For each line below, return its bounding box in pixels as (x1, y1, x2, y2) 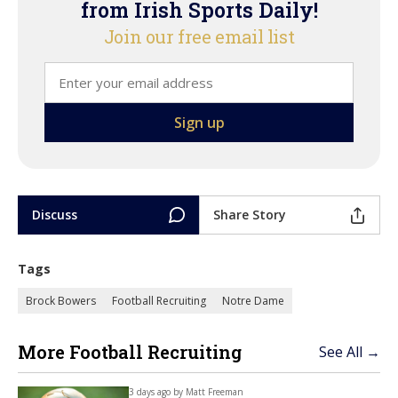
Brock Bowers (26, 293, 96, 309)
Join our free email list (103, 25, 295, 49)
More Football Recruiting (18, 340, 242, 364)
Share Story (213, 206, 286, 224)
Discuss (32, 206, 77, 224)
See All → (319, 342, 380, 362)
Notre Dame (222, 293, 284, 309)
